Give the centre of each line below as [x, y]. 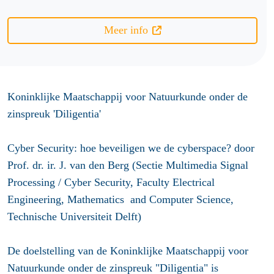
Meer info [126, 30]
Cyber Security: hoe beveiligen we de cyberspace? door [131, 148]
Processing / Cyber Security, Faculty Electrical [111, 182]
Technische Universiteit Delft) [74, 216]
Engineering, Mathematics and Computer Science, [120, 199]
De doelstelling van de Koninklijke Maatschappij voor [128, 250]
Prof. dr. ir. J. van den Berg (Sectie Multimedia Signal [128, 165]
